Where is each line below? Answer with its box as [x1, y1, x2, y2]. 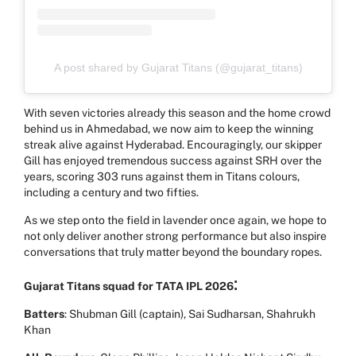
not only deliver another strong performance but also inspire [24, 229, 327, 242]
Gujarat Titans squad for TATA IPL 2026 [24, 279, 234, 292]
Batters [24, 307, 64, 320]
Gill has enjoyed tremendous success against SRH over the [24, 153, 322, 167]
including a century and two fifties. [24, 185, 199, 199]
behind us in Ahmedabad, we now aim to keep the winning [24, 122, 314, 135]
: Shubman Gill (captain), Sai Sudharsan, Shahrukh [64, 307, 315, 320]
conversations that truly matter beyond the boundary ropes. [24, 245, 322, 258]
